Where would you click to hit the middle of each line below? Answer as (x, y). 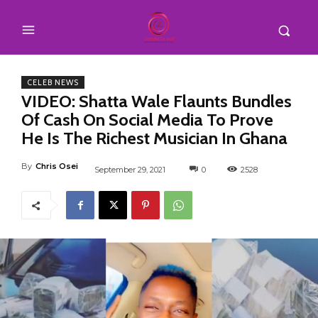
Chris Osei (57, 166)
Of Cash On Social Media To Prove (147, 119)
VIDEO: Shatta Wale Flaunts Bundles (157, 101)
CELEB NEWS (53, 82)
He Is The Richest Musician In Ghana (154, 138)
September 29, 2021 (130, 169)
